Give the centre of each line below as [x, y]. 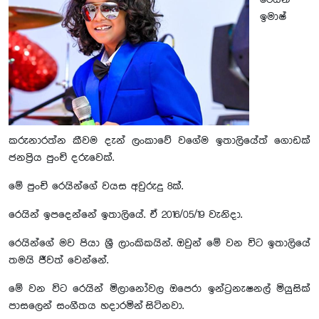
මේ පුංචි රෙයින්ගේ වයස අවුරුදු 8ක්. [96, 187]
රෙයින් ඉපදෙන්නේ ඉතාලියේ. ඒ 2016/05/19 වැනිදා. [125, 215]
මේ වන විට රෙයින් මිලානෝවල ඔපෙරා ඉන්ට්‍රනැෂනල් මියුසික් [159, 289]
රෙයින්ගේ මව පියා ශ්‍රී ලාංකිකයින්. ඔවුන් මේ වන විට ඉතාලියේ [159, 244]
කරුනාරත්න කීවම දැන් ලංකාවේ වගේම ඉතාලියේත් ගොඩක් [159, 141]
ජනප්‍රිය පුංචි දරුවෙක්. [61, 158]
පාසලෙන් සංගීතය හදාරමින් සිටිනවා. [96, 306]
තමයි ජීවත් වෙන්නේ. [58, 261]
